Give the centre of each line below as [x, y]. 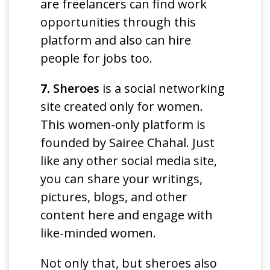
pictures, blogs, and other [114, 197]
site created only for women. [122, 107]
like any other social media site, [129, 161]
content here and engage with [127, 215]
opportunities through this [118, 22]
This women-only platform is [123, 125]
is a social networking [162, 89]
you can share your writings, [122, 179]
